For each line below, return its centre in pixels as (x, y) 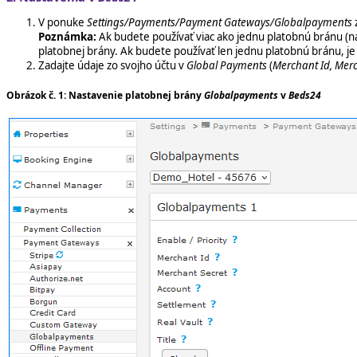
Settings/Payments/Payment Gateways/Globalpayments (220, 22)
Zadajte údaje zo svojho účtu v (112, 65)
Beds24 (305, 95)
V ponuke (63, 22)
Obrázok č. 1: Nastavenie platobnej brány (105, 95)
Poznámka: (67, 36)
